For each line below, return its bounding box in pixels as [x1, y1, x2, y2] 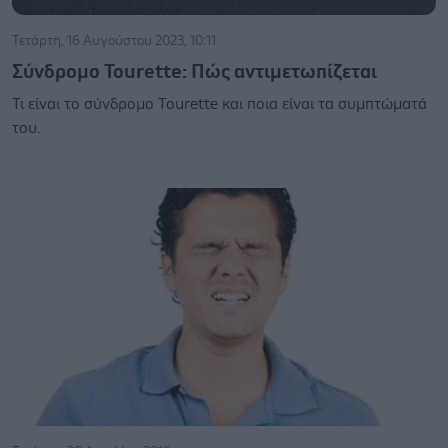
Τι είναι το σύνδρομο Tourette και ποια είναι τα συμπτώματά [12, 95, 427, 112]
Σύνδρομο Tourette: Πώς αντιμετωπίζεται [12, 61, 377, 82]
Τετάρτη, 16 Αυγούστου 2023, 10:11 [12, 33, 216, 48]
